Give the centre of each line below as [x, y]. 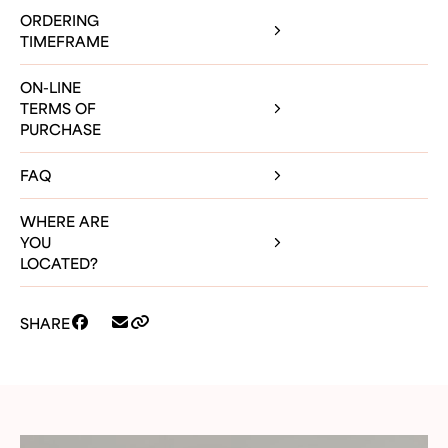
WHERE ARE [64, 221]
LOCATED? [59, 263]
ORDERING [59, 20]
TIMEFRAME [64, 41]
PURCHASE [60, 129]
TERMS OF [58, 108]
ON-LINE [50, 87]
